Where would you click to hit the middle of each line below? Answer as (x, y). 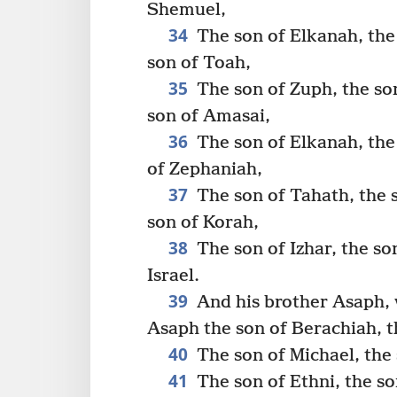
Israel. (173, 276)
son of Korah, (203, 222)
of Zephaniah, (205, 169)
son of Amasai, (209, 116)
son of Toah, (199, 63)
